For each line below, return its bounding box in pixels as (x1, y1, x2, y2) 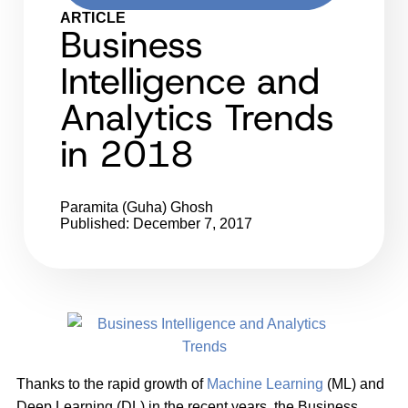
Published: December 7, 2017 (60, 215, 252, 231)
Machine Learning (207, 375, 323, 392)
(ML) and (323, 375, 384, 392)
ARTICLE (60, 9, 127, 25)
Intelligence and (60, 56, 320, 106)
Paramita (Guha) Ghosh (60, 199, 213, 215)
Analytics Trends (60, 92, 334, 142)
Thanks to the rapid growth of (16, 375, 207, 392)
